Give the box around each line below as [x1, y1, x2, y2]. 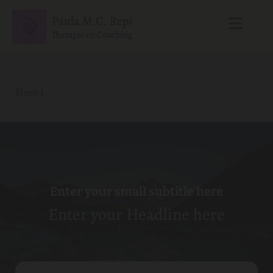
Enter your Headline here [48, 202, 225, 226]
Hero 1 [15, 84, 44, 99]
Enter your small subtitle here [50, 183, 223, 199]
